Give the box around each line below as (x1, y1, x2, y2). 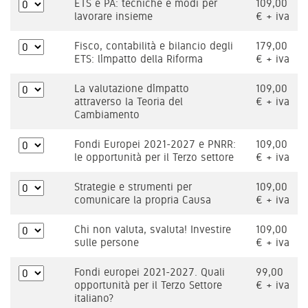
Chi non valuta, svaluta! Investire (74, 223, 231, 236)
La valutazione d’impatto (74, 82, 189, 95)
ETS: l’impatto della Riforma (74, 52, 203, 65)
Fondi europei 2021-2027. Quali (74, 265, 225, 278)
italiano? (74, 291, 113, 305)
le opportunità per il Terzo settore (74, 151, 234, 164)
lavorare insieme (74, 10, 153, 23)
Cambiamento (74, 108, 140, 121)
